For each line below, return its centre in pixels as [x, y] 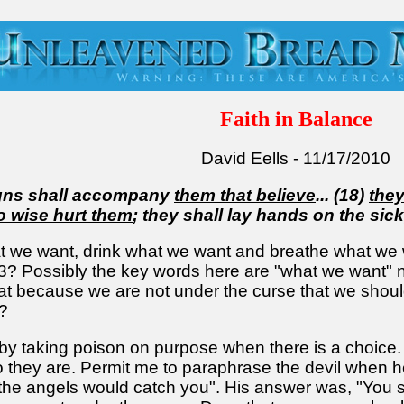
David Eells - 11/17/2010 [296, 158]
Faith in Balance [296, 119]
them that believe [245, 195]
